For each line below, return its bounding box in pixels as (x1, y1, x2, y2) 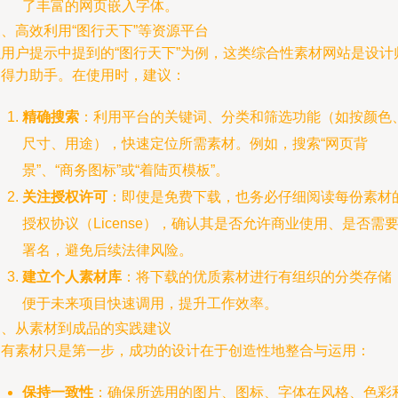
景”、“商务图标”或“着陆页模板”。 (22, 163, 229, 178)
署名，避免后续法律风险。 (22, 243, 193, 258)
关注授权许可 (22, 189, 107, 204)
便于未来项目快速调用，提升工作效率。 (22, 296, 278, 311)
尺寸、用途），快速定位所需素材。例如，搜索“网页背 (22, 136, 368, 151)
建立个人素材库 (22, 269, 122, 284)
